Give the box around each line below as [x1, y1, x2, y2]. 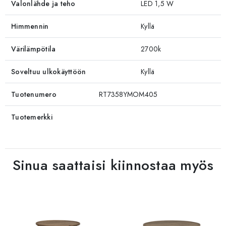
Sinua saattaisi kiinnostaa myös [12, 154, 214, 176]
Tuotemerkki [11, 111, 52, 122]
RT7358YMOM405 [99, 89, 158, 99]
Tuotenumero [11, 89, 56, 99]
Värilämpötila [11, 43, 56, 54]
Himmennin [11, 21, 49, 31]
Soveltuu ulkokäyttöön [11, 66, 86, 77]
